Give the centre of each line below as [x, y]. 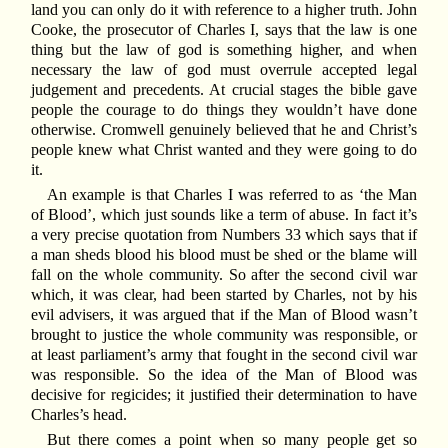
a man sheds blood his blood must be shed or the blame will [224, 255]
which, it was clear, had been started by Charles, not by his [224, 295]
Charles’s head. [78, 415]
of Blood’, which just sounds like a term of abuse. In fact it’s [224, 215]
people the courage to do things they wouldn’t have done [224, 109]
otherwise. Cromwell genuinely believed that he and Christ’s [224, 129]
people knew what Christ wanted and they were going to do [224, 149]
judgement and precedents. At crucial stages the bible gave [224, 89]
